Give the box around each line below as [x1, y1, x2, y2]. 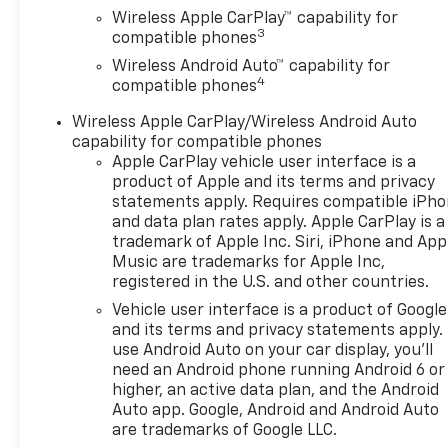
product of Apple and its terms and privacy [112, 174, 436, 191]
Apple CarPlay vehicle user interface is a [112, 154, 417, 171]
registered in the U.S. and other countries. [112, 274, 430, 291]
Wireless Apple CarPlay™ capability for [112, 10, 399, 27]
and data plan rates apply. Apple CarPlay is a [112, 214, 446, 231]
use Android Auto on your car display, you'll [112, 342, 434, 359]
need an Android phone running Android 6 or [112, 362, 446, 379]
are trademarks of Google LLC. [112, 422, 338, 439]
